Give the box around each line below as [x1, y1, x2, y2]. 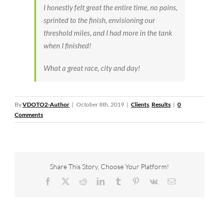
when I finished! [44, 41, 91, 50]
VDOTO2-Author [22, 101, 69, 109]
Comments [15, 111, 43, 119]
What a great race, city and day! [44, 64, 140, 73]
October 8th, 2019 [76, 101, 124, 109]
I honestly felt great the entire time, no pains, [44, 3, 177, 12]
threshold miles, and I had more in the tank [44, 28, 172, 38]
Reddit [86, 177, 107, 185]
